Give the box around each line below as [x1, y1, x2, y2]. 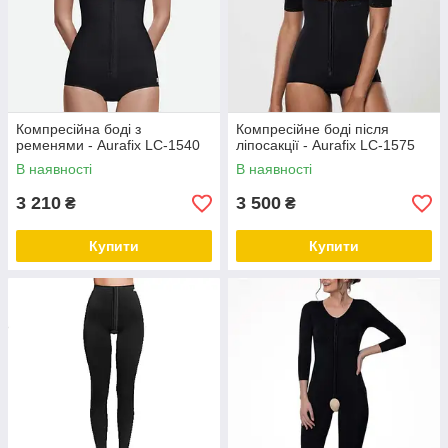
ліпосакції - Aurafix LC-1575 [236, 137, 415, 153]
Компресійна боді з [16, 121, 141, 137]
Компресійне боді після [236, 121, 389, 137]
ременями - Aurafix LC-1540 [16, 137, 200, 153]
